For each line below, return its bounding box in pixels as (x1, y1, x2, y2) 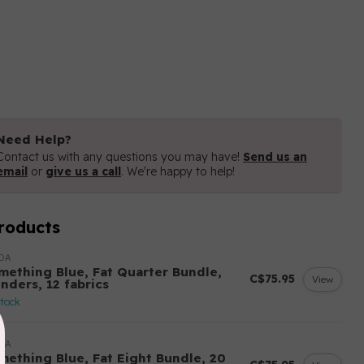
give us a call (45, 164, 121, 179)
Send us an (243, 149, 307, 164)
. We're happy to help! (121, 164, 235, 179)
